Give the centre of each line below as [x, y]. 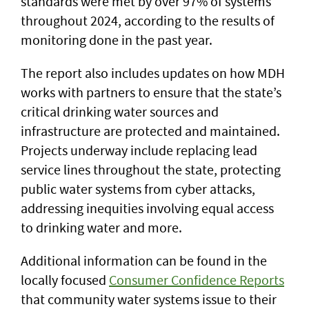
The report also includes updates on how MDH [153, 73]
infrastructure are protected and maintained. [150, 131]
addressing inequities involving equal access [147, 208]
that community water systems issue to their [149, 299]
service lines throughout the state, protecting [151, 169]
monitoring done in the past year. [119, 40]
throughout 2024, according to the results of [148, 20]
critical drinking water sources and [120, 111]
